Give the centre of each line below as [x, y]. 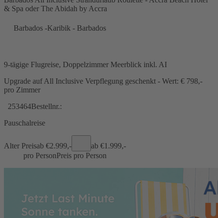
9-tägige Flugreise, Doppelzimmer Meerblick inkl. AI [85, 64]
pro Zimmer [23, 90]
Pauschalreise [25, 123]
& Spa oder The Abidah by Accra [55, 8]
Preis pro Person [82, 155]
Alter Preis [20, 145]
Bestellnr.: [46, 106]
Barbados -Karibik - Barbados [60, 28]
